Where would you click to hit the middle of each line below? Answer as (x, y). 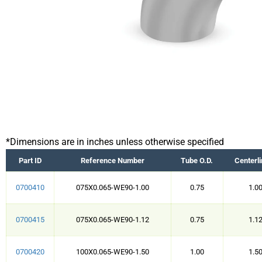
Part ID (30, 161)
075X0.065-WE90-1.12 (113, 220)
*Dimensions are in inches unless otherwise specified (115, 142)
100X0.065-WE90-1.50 (113, 252)
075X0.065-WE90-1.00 (113, 187)
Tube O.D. (197, 161)
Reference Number (112, 161)
